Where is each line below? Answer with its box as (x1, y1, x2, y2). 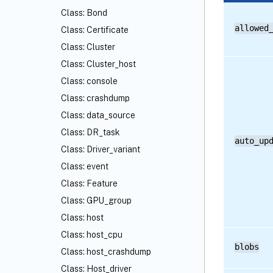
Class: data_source (61, 110, 135, 120)
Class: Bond (61, 8, 107, 18)
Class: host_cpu (61, 230, 122, 239)
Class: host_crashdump (61, 247, 151, 257)
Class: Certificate (61, 25, 129, 35)
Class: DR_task (61, 127, 120, 137)
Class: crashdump (61, 93, 130, 103)
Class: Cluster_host (61, 59, 136, 69)
